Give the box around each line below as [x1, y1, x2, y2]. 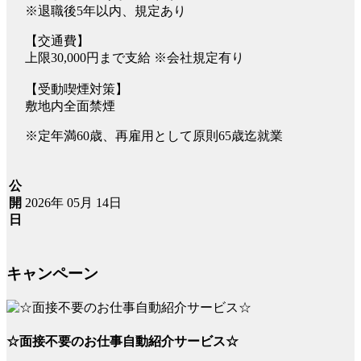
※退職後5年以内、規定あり [25, 3, 186, 18]
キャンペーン [6, 265, 98, 283]
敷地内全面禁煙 [25, 98, 115, 113]
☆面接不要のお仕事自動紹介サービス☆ [6, 334, 239, 349]
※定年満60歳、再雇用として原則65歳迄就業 [25, 128, 283, 143]
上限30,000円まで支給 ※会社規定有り [25, 50, 244, 64]
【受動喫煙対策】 [25, 81, 128, 96]
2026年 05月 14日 [25, 195, 122, 210]
